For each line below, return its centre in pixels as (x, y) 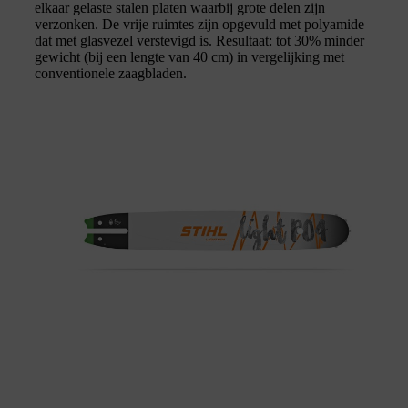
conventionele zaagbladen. (111, 73)
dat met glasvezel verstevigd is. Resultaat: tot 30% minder (199, 40)
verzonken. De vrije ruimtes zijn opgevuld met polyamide (199, 24)
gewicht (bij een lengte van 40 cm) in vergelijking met (189, 56)
